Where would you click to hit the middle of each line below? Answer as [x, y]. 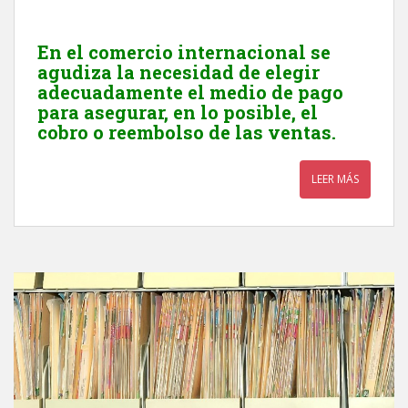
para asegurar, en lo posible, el [178, 112]
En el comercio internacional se [184, 51]
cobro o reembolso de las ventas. [187, 132]
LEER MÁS [335, 178]
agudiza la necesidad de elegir [178, 71]
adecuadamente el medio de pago [190, 92]
